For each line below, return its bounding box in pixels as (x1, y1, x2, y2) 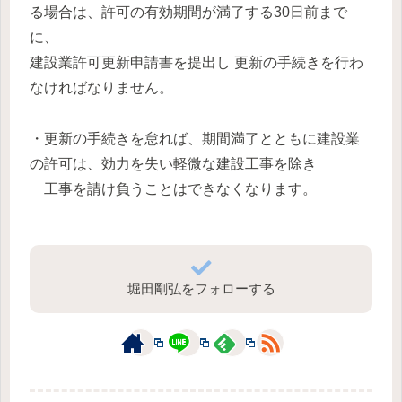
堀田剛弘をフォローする (127, 280, 275, 296)
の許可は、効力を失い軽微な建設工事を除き (30, 155, 317, 171)
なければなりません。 (30, 79, 177, 95)
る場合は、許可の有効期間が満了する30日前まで (30, 4, 347, 20)
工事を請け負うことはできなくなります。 (30, 180, 317, 197)
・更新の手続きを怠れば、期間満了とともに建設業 (30, 130, 360, 146)
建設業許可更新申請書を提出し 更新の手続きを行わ (30, 54, 363, 70)
